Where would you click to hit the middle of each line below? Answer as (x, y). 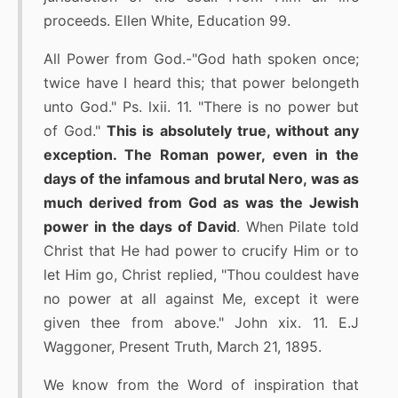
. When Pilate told (297, 227)
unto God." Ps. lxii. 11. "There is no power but (201, 107)
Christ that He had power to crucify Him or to (201, 251)
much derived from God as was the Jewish (201, 203)
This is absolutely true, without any (233, 131)
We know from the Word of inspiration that (201, 385)
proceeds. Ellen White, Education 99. (167, 21)
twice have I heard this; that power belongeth (201, 83)
